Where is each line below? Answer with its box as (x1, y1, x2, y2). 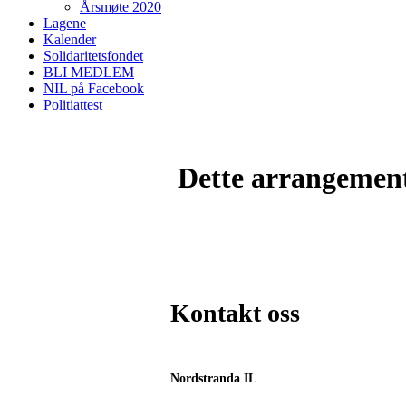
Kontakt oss (170, 298, 300, 327)
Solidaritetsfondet (43, 48, 143, 63)
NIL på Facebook (43, 81, 144, 96)
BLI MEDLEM (43, 64, 134, 80)
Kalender (43, 32, 96, 47)
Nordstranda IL (170, 372, 256, 386)
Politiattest (43, 97, 102, 112)
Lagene (43, 15, 86, 31)
